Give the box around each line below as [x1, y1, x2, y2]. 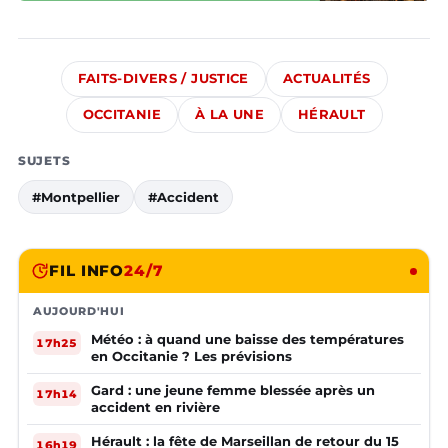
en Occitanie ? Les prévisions [91, 348, 292, 365]
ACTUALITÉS [282, 71, 371, 87]
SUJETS [18, 153, 71, 169]
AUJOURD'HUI [33, 304, 125, 319]
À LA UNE [194, 107, 264, 123]
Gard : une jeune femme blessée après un [91, 382, 375, 399]
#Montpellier [32, 189, 120, 206]
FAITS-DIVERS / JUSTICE [77, 71, 249, 87]
